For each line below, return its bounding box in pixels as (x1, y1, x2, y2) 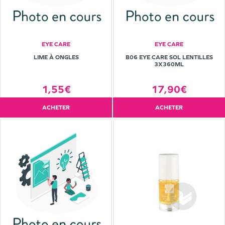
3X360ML (154, 61, 184, 68)
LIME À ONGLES (33, 54, 79, 61)
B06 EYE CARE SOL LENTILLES (125, 54, 213, 61)
